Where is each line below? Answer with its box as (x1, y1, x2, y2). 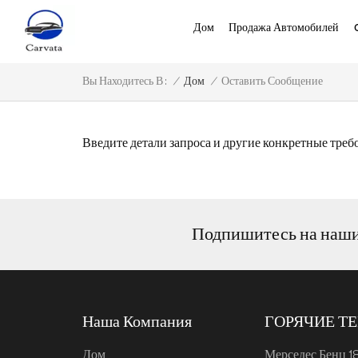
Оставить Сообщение (221, 74, 324, 88)
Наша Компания (82, 312, 193, 331)
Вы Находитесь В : (82, 75, 168, 89)
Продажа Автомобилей (229, 21, 340, 34)
